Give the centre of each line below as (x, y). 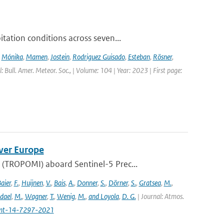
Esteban (139, 57)
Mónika (12, 57)
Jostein (60, 57)
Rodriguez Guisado (98, 57)
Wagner (36, 196)
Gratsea (150, 183)
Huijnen (32, 183)
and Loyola (103, 196)
